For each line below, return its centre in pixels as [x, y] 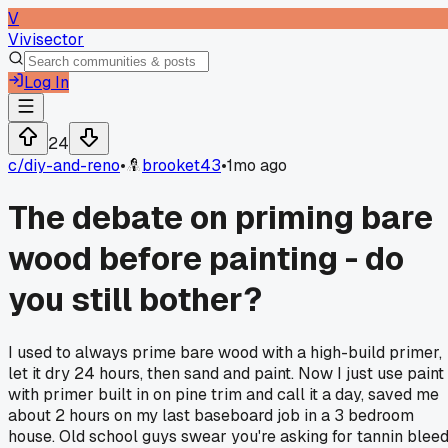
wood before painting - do [206, 259]
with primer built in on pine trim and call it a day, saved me [223, 394]
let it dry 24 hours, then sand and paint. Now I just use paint [226, 373]
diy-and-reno [72, 165]
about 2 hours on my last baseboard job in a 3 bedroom [211, 415]
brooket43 [181, 165]
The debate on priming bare [220, 218]
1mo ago [257, 165]
